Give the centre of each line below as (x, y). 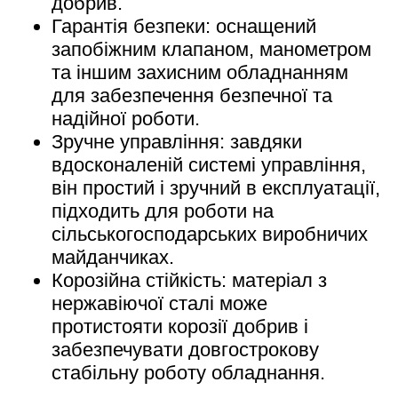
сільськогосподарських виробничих (210, 234)
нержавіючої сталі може (159, 303)
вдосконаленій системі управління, (209, 164)
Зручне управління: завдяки (177, 141)
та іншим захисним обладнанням (200, 72)
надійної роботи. (126, 118)
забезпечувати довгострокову (185, 349)
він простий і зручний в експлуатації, (216, 187)
